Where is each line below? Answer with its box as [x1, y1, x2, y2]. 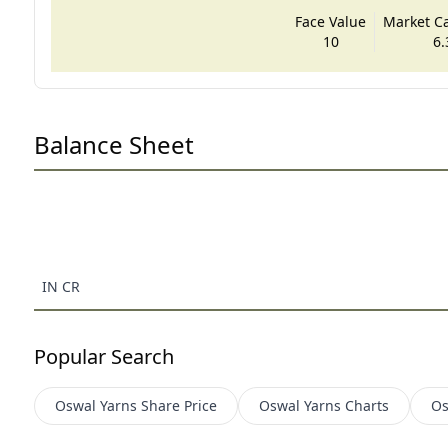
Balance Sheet [33, 127, 194, 161]
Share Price [140, 395, 217, 415]
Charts [344, 395, 389, 415]
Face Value [295, 11, 367, 31]
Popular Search [33, 342, 174, 370]
